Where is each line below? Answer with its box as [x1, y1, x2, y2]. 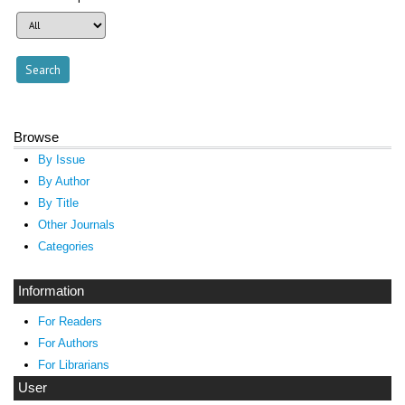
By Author [37, 174, 89, 189]
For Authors [37, 335, 99, 350]
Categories [37, 240, 94, 254]
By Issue [37, 153, 85, 167]
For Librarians [37, 357, 109, 372]
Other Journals [37, 218, 115, 232]
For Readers [37, 314, 102, 328]
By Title [37, 196, 79, 211]
